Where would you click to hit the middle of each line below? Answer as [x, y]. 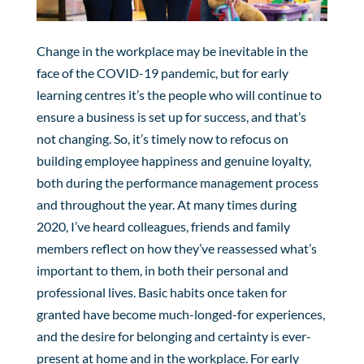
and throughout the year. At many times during [166, 204]
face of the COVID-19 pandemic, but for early [162, 72]
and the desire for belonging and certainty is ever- [173, 336]
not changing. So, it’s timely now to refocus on [162, 138]
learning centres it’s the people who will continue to [179, 94]
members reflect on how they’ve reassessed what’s [176, 248]
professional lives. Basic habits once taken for [161, 292]
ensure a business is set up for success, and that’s [171, 116]
